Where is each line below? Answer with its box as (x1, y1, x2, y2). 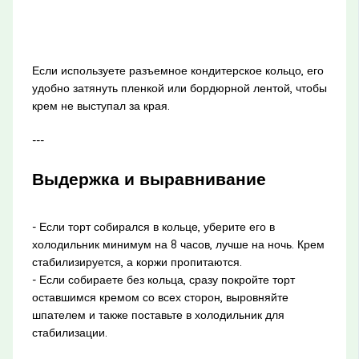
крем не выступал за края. (31, 99, 170, 114)
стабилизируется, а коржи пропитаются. (31, 254, 242, 269)
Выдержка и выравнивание (31, 168, 266, 190)
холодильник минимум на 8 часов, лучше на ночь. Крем (31, 236, 325, 252)
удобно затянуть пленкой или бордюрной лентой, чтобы (31, 81, 327, 96)
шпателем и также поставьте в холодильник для (31, 307, 284, 322)
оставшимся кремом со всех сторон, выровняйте (31, 289, 288, 305)
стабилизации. (31, 325, 107, 340)
